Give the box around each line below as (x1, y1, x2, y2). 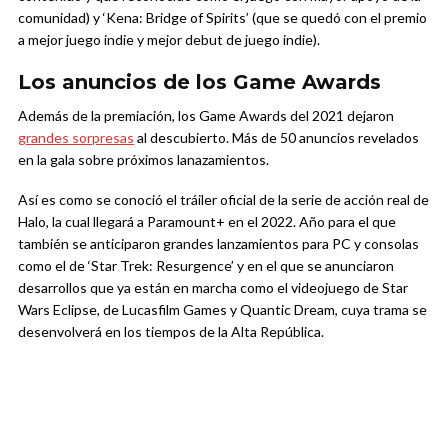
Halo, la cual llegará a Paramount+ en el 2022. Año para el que (18, 212, 396, 230)
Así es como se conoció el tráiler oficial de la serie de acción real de (18, 190, 429, 208)
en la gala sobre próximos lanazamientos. (18, 150, 269, 168)
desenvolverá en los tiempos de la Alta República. (18, 322, 324, 340)
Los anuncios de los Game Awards (18, 69, 381, 94)
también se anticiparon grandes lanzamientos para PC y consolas (18, 234, 419, 252)
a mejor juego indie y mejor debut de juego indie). (18, 30, 320, 48)
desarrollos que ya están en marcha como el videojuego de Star (18, 278, 408, 296)
